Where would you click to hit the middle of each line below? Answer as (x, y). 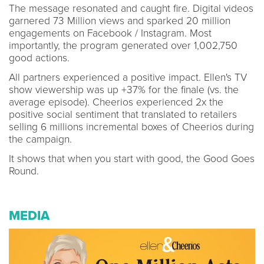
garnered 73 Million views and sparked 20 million (120, 21)
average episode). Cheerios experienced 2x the (116, 102)
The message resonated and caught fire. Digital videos (131, 8)
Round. (24, 171)
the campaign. (40, 139)
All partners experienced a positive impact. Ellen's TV (128, 77)
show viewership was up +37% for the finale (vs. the (124, 90)
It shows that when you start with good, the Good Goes (132, 159)
